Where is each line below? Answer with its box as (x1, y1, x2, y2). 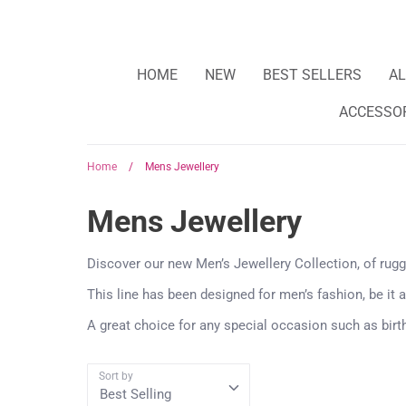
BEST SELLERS (263, 65, 362, 83)
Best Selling (100, 385, 171, 402)
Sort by (99, 369, 133, 382)
